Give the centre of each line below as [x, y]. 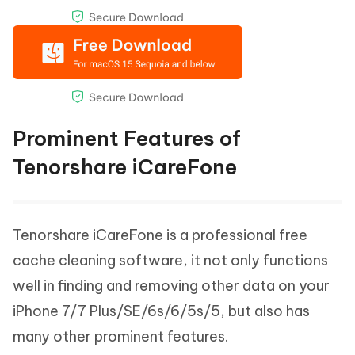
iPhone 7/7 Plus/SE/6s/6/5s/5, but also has [161, 311]
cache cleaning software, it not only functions [170, 260]
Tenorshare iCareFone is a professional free [160, 235]
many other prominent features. [120, 336]
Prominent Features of [127, 138]
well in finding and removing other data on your [171, 286]
